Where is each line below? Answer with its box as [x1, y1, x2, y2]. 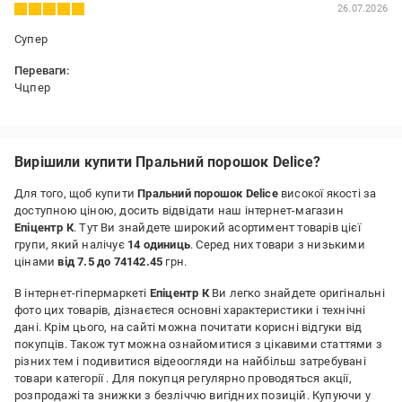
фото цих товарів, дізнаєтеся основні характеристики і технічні [14, 303, 366, 317]
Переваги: [14, 64, 69, 77]
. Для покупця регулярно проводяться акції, [106, 371, 352, 385]
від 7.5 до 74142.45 [57, 255, 163, 268]
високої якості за [277, 187, 377, 200]
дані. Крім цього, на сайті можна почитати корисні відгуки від [14, 320, 363, 334]
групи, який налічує [14, 238, 127, 251]
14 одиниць [127, 238, 190, 251]
